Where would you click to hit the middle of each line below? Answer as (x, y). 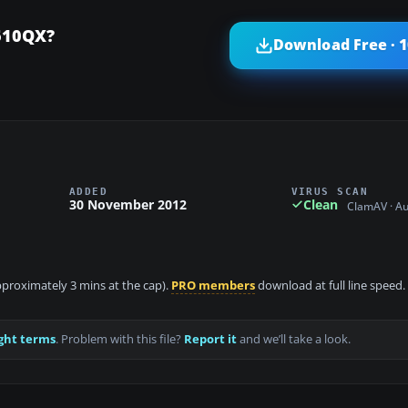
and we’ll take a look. (294, 340)
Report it (210, 340)
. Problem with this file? (120, 340)
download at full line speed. (330, 286)
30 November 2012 (128, 204)
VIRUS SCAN (330, 191)
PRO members (213, 286)
